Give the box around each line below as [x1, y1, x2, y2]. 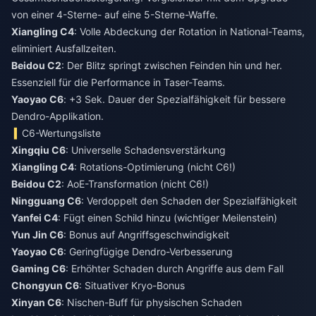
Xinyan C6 [11, 296, 61, 308]
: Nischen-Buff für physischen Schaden [61, 296, 242, 308]
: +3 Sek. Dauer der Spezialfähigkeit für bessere [63, 93, 286, 105]
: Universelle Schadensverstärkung [66, 144, 226, 156]
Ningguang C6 [11, 195, 81, 207]
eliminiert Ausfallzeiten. [11, 42, 116, 54]
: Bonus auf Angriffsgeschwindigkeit [63, 229, 229, 241]
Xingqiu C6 [11, 144, 66, 156]
